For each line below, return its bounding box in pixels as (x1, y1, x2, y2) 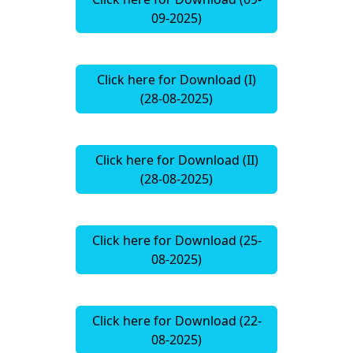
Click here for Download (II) (95, 151, 258, 169)
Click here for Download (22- (91, 312, 262, 330)
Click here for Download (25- (91, 232, 262, 250)
